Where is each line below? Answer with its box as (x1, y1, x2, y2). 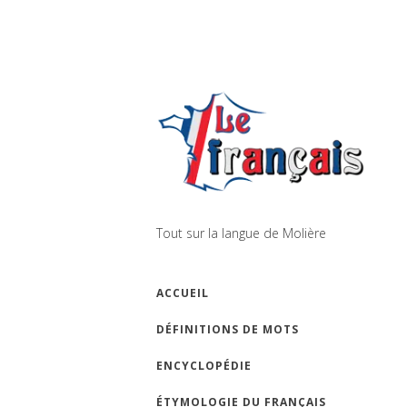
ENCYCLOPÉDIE (156, 358, 252, 374)
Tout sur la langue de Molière (156, 224, 326, 243)
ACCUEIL (156, 285, 209, 302)
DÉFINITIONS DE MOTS (156, 322, 299, 338)
